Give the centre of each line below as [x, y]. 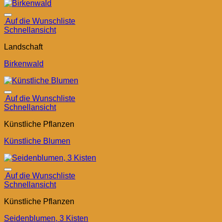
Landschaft [23, 47]
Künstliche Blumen [37, 141]
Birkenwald [24, 64]
